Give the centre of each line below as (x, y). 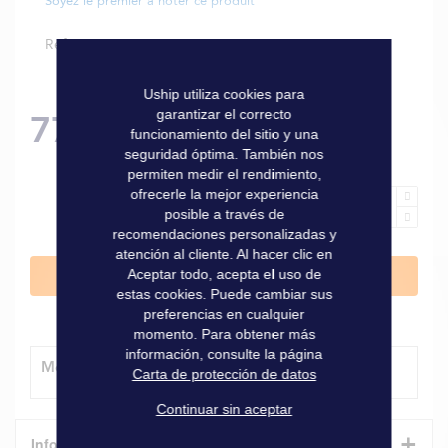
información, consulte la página (224, 354)
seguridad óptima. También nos (224, 154)
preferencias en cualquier (224, 314)
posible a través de (224, 214)
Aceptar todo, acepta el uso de (224, 274)
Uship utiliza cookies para (224, 94)
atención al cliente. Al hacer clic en (224, 254)
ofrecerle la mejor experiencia (224, 194)
